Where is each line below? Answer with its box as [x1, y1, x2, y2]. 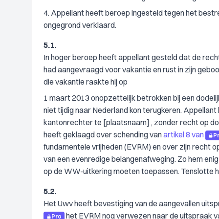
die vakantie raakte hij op [44, 77, 128, 87]
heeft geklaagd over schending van [44, 130, 163, 139]
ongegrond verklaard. [44, 20, 116, 30]
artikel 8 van [163, 130, 204, 139]
